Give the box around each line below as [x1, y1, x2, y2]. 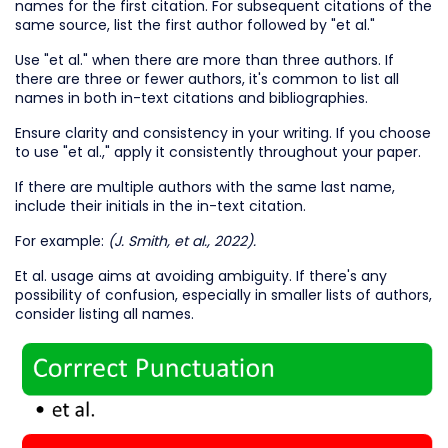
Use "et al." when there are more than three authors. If [15, 49, 394, 70]
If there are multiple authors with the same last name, [15, 176, 395, 197]
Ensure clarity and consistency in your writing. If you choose [15, 122, 431, 143]
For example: [15, 230, 108, 251]
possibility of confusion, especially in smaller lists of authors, [15, 284, 432, 305]
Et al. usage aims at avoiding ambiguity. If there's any [15, 265, 387, 286]
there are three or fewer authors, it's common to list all [15, 68, 399, 89]
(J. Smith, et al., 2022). [108, 230, 256, 251]
